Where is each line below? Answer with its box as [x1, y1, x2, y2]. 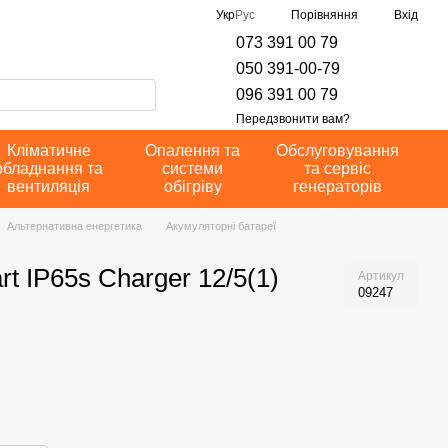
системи [162, 160, 224, 177]
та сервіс [303, 160, 371, 177]
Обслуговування [275, 142, 399, 159]
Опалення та [145, 142, 241, 159]
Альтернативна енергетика [6, 220, 142, 232]
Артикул [357, 269, 404, 283]
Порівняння [291, 7, 358, 22]
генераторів [292, 178, 382, 195]
